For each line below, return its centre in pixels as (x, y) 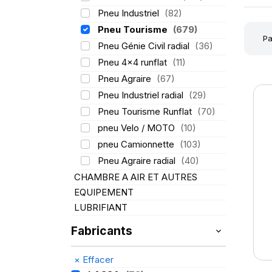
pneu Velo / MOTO (137, 128)
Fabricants (102, 231)
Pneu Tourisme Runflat (146, 111)
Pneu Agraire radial (138, 161)
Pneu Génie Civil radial (144, 46)
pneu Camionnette (137, 144)
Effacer (97, 260)
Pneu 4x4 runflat (133, 62)
